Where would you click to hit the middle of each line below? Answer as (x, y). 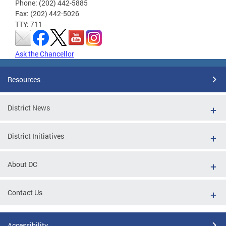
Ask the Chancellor (45, 53)
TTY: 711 (29, 24)
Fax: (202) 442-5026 (47, 13)
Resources (24, 79)
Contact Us (25, 192)
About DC (22, 164)
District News (29, 107)
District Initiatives (36, 136)
